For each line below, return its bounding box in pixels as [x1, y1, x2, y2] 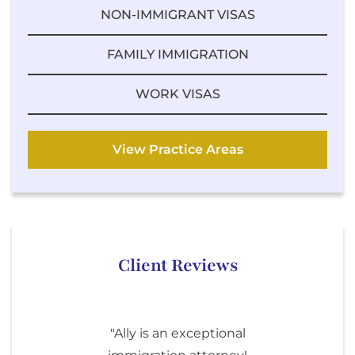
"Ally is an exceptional [109, 326, 246, 342]
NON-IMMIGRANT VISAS [100, 7, 255, 23]
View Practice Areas [112, 142, 243, 158]
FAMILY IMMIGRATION [106, 47, 249, 63]
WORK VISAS [135, 86, 220, 102]
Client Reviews [117, 254, 238, 278]
